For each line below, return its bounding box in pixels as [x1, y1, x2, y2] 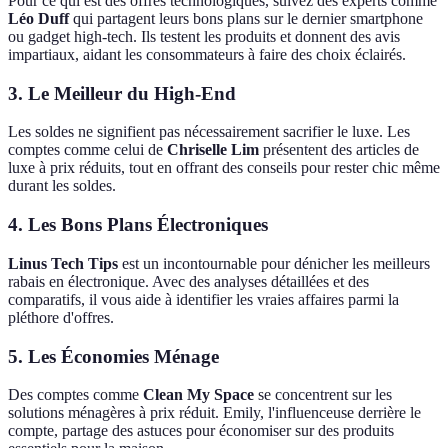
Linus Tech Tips [8, 254, 118, 272]
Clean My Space [143, 386, 254, 404]
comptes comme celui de [8, 141, 167, 159]
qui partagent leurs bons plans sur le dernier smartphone [69, 10, 423, 27]
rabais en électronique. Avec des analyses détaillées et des [8, 272, 369, 290]
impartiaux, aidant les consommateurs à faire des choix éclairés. [8, 46, 406, 63]
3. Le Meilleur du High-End [8, 82, 236, 104]
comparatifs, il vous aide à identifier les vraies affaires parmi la [8, 290, 399, 308]
